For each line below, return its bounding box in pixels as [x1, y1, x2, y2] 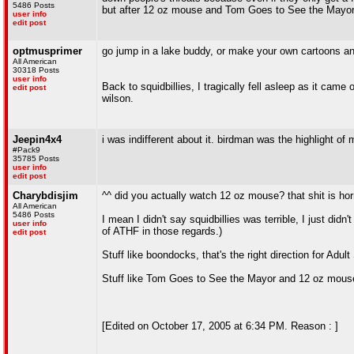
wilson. [102, 92, 134, 104]
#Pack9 [13, 145, 40, 154]
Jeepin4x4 [13, 134, 62, 145]
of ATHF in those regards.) [102, 225, 222, 237]
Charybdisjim [13, 190, 78, 201]
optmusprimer [13, 45, 82, 57]
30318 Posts [13, 66, 59, 74]
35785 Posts [13, 154, 59, 163]
